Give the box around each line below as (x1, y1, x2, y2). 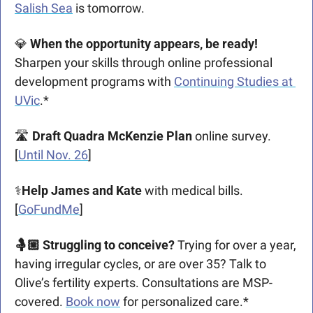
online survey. (192, 129, 271, 144)
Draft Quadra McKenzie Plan (32, 129, 192, 144)
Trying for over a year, (177, 238, 296, 253)
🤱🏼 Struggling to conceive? (15, 238, 177, 253)
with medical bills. (142, 183, 243, 198)
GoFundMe (18, 202, 80, 217)
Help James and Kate (22, 183, 142, 198)
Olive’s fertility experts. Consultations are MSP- (15, 275, 272, 291)
